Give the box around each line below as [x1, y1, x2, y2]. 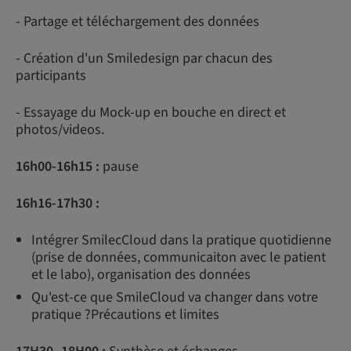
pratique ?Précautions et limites [31, 305, 219, 324]
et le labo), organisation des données [31, 265, 251, 284]
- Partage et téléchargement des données [16, 12, 259, 31]
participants [16, 66, 86, 85]
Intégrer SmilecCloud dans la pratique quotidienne [31, 230, 331, 250]
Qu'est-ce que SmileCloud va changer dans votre [31, 288, 318, 307]
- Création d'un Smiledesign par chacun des [16, 49, 273, 68]
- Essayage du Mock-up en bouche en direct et [16, 103, 286, 122]
